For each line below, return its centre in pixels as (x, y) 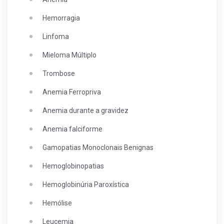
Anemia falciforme (72, 129)
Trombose (59, 73)
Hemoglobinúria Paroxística (86, 184)
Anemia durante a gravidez (85, 110)
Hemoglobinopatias (73, 166)
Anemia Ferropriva (72, 92)
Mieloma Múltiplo (69, 55)
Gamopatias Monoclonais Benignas (98, 147)
